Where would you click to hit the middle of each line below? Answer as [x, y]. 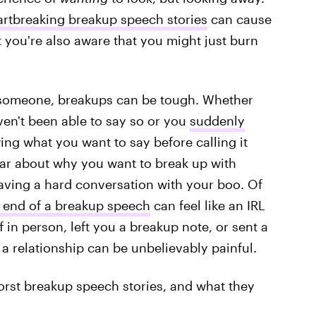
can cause [239, 19]
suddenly [217, 121]
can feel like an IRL [207, 205]
